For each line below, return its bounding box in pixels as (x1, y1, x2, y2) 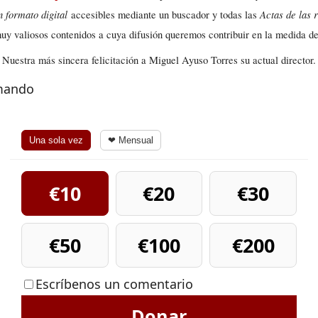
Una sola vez (29, 134, 83, 146)
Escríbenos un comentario (35, 275, 193, 292)
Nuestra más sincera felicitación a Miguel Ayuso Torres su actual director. (2, 53, 316, 67)
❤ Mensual (108, 134, 153, 146)
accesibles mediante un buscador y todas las (71, 7, 260, 21)
